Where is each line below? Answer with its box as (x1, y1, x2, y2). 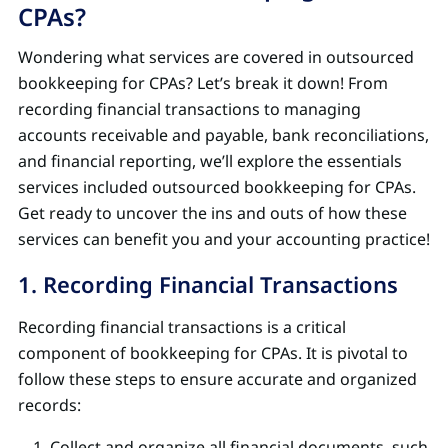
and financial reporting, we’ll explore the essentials (18, 149, 402, 172)
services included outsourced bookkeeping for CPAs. (18, 175, 416, 198)
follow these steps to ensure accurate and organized (18, 367, 417, 390)
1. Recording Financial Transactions (18, 268, 398, 299)
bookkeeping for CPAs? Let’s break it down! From (18, 71, 388, 94)
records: (18, 393, 81, 416)
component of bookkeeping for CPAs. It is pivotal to (18, 341, 408, 364)
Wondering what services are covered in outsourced (18, 45, 414, 68)
